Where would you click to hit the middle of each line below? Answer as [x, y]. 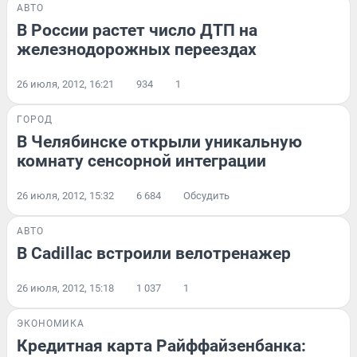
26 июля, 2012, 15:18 [65, 288]
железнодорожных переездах [137, 50]
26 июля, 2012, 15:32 [65, 196]
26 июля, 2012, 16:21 [65, 84]
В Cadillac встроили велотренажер [154, 254]
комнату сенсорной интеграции [141, 161]
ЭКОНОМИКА [51, 324]
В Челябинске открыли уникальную [159, 142]
